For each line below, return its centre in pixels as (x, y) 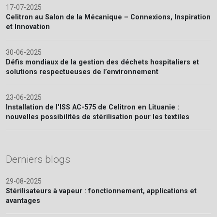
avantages (23, 201)
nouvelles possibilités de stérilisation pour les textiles (98, 117)
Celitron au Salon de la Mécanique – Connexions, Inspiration (108, 17)
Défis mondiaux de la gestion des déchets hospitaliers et (102, 62)
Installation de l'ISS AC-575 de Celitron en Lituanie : (93, 108)
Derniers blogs (38, 160)
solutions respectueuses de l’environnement (82, 72)
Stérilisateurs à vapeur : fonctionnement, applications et (101, 191)
